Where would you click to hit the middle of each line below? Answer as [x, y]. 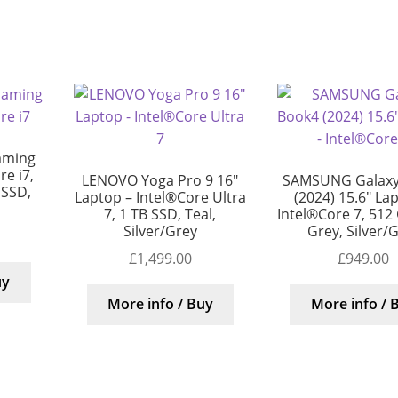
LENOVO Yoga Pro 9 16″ [160, 181]
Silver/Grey [160, 231]
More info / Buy [160, 304]
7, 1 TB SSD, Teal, [160, 215]
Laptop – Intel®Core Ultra [160, 198]
